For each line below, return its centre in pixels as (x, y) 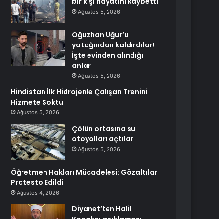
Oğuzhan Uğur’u (100, 35)
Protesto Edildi (37, 182)
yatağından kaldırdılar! (113, 45)
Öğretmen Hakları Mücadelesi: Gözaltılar (84, 172)
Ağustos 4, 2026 (38, 193)
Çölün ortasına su (104, 129)
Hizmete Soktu (37, 102)
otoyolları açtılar (103, 139)
